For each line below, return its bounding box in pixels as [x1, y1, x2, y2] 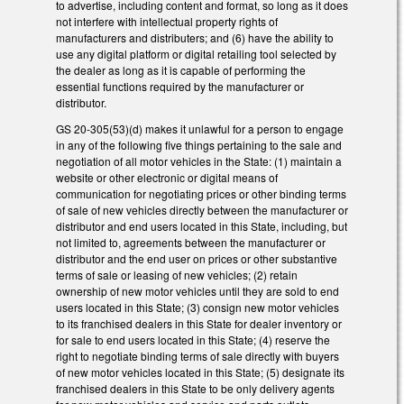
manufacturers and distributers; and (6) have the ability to [56, 30, 334, 46]
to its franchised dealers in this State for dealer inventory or [56, 316, 342, 332]
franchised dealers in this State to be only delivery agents [56, 381, 335, 397]
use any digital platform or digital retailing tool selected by [56, 46, 336, 62]
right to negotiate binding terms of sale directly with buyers [56, 348, 339, 364]
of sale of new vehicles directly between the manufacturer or [56, 202, 348, 218]
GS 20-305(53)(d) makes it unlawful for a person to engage [56, 121, 344, 137]
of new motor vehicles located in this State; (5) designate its [56, 364, 344, 381]
